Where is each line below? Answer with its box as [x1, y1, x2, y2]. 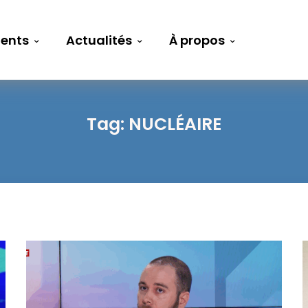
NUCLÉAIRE [129, 111, 221, 136]
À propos [169, 32, 225, 49]
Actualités [66, 32, 133, 49]
